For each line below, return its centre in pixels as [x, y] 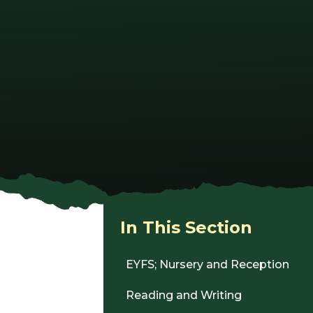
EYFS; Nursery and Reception [208, 264]
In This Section [186, 227]
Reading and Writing [184, 296]
